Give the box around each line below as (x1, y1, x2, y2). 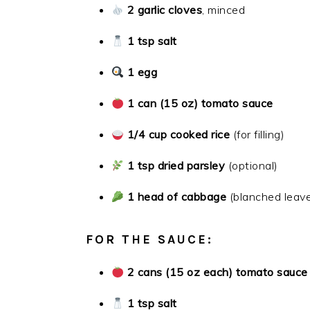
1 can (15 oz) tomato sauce (127, 96, 273, 110)
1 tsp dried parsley (127, 158, 226, 172)
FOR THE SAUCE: (86, 232, 213, 247)
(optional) (225, 158, 278, 172)
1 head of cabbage (127, 190, 227, 203)
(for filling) (230, 127, 285, 141)
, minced (202, 3, 246, 17)
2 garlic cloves (127, 3, 203, 17)
